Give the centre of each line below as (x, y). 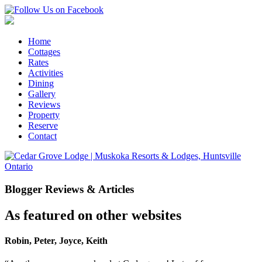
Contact (42, 136)
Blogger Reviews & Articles (69, 189)
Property (44, 115)
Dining (41, 83)
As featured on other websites (93, 215)
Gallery (42, 94)
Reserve (43, 125)
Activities (46, 73)
